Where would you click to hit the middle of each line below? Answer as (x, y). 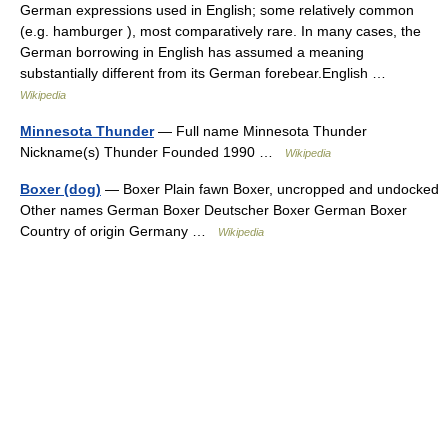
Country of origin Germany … (119, 231)
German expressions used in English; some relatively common (217, 10)
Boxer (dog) (60, 189)
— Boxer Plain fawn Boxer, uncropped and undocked (270, 189)
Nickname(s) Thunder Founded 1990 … (152, 152)
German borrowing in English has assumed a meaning (192, 52)
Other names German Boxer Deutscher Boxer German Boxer (213, 210)
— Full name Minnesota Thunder (260, 131)
